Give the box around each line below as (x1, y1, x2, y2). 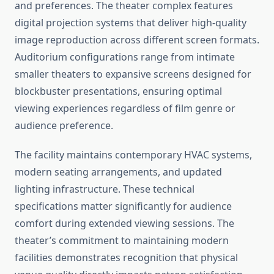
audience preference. (15, 119, 113, 133)
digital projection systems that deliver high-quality (15, 16, 246, 30)
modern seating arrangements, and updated (15, 165, 222, 179)
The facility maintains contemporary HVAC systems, (15, 148, 252, 162)
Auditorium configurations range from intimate (15, 50, 235, 64)
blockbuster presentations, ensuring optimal (15, 84, 222, 98)
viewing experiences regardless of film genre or (15, 102, 235, 116)
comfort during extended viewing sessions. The (15, 217, 234, 231)
